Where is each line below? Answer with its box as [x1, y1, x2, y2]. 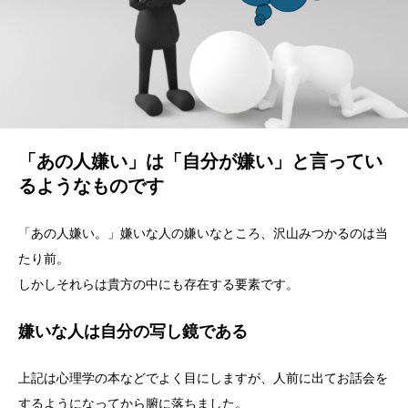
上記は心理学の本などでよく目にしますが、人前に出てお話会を [18, 371, 388, 386]
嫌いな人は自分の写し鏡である [18, 321, 248, 341]
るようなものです [18, 175, 164, 196]
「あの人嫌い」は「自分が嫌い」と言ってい [18, 150, 382, 171]
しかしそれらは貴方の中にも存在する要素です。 [18, 276, 299, 291]
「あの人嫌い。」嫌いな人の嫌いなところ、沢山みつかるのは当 [18, 225, 388, 240]
